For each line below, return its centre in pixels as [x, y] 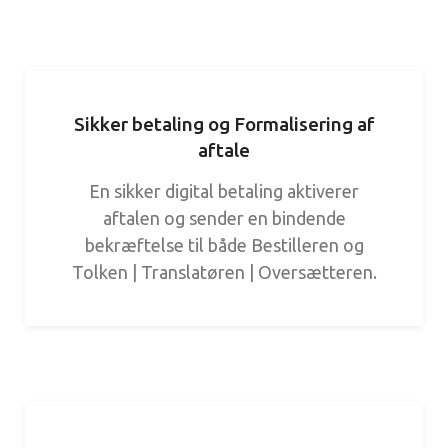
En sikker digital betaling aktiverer [224, 191]
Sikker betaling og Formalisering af [224, 124]
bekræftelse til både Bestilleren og [224, 245]
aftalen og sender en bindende [224, 218]
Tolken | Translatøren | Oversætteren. [224, 272]
